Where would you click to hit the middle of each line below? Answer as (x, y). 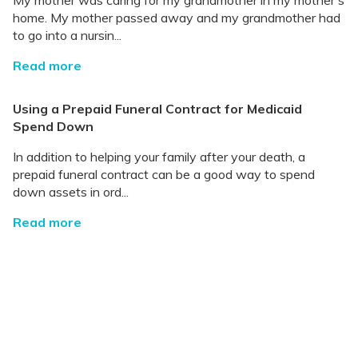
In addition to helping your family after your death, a (159, 157)
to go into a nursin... (67, 36)
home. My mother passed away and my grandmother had (177, 18)
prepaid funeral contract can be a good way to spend (164, 175)
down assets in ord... (71, 192)
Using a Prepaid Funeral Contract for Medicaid (157, 109)
